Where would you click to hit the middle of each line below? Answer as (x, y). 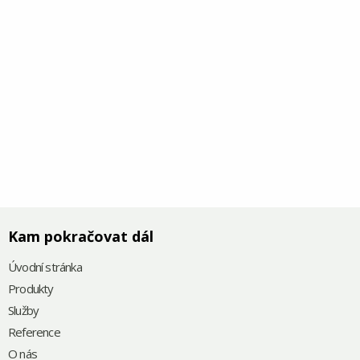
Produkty (31, 289)
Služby (24, 311)
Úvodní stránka (45, 267)
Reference (34, 332)
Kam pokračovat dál (81, 237)
